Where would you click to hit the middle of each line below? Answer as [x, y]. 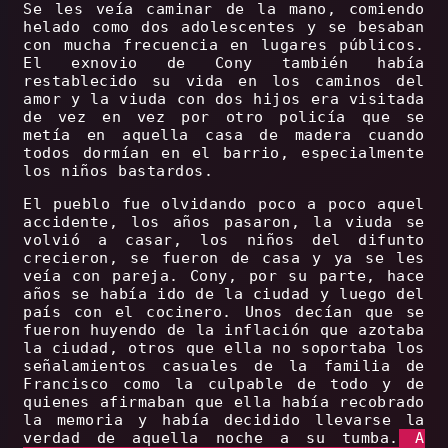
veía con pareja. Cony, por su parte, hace [224, 276]
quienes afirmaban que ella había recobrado [224, 402]
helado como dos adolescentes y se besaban [224, 27]
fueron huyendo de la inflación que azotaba [224, 330]
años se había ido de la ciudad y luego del [224, 294]
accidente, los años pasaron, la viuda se [224, 222]
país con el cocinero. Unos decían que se [224, 312]
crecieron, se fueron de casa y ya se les [224, 258]
